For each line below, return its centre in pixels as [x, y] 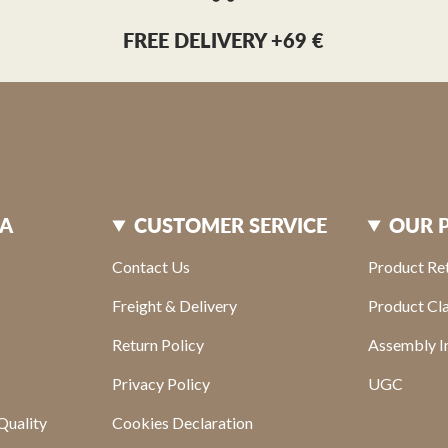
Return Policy [158, 344]
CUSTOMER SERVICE [230, 224]
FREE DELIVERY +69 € [224, 40]
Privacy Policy [161, 383]
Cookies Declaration [183, 422]
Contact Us [151, 266]
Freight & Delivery [175, 305]
